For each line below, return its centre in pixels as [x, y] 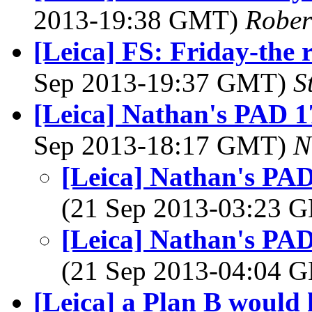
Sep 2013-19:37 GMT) [163, 83]
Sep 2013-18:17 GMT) [163, 145]
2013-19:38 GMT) [139, 20]
